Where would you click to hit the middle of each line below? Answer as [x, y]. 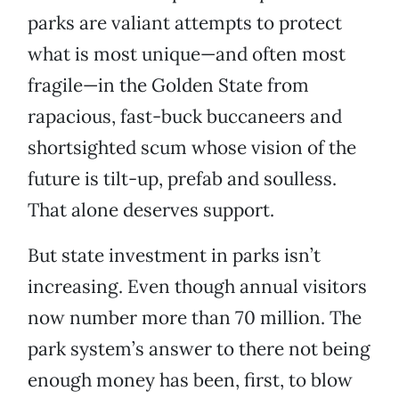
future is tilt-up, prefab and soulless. [182, 179]
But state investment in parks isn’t [174, 256]
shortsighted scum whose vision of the [192, 148]
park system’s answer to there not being [199, 349]
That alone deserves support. [151, 210]
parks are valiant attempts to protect [185, 23]
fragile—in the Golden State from [168, 85]
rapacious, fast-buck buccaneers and [185, 117]
